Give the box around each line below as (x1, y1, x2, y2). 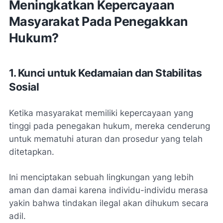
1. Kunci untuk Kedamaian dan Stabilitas (9, 66, 202, 79)
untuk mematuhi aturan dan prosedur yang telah (9, 133, 203, 144)
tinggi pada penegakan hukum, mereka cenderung (9, 120, 210, 131)
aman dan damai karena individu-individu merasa (9, 185, 208, 195)
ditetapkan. (9, 146, 54, 157)
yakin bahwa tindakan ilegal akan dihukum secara (9, 198, 209, 208)
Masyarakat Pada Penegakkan (9, 13, 188, 29)
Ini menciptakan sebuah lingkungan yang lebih (9, 172, 194, 182)
